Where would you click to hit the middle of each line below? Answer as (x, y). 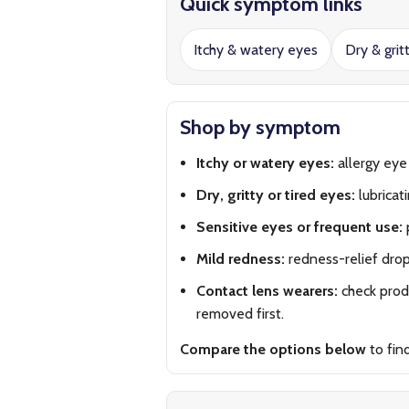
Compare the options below (273, 349)
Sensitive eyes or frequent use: (299, 227)
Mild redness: (241, 259)
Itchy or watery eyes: (265, 163)
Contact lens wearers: (267, 291)
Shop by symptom (260, 127)
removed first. (240, 314)
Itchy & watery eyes (256, 50)
